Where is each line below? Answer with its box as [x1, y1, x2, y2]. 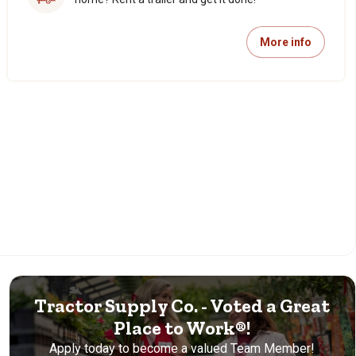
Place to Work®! [114, 316, 251, 339]
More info [260, 36, 311, 48]
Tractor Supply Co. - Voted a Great [34, 294, 331, 317]
